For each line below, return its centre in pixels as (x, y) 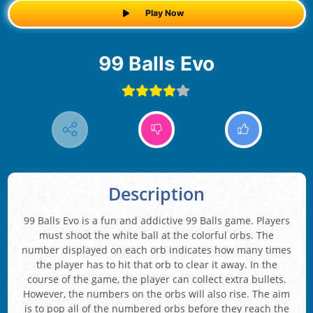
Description (156, 194)
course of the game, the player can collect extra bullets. (156, 279)
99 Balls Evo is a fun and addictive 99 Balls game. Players (156, 221)
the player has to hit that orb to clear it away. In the (156, 265)
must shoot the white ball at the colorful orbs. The (156, 235)
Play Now (164, 13)
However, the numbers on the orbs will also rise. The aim (156, 294)
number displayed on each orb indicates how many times (156, 250)
